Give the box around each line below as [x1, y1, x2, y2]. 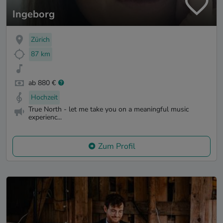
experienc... [28, 112, 62, 122]
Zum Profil [98, 141, 135, 152]
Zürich [31, 35, 50, 45]
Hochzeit [31, 92, 58, 102]
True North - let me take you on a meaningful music [28, 105, 189, 114]
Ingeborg [12, 7, 55, 21]
